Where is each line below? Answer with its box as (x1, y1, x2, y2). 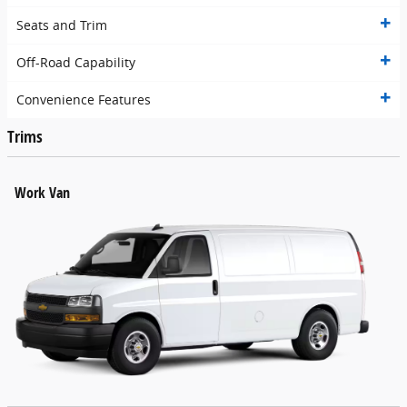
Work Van (15, 182, 70, 203)
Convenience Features (16, 91, 151, 109)
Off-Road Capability (16, 54, 135, 72)
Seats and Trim (16, 16, 107, 35)
